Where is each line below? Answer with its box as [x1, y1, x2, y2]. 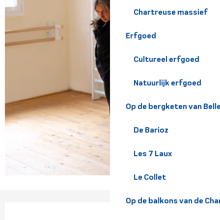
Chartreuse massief [134, 7, 208, 17]
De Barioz [134, 125, 168, 135]
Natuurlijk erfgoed [134, 78, 201, 87]
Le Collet [134, 172, 166, 182]
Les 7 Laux [134, 149, 172, 158]
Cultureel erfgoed [134, 55, 199, 64]
